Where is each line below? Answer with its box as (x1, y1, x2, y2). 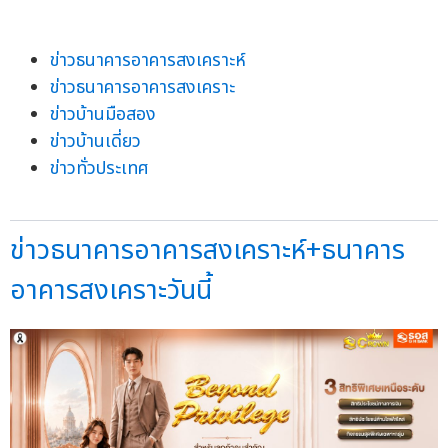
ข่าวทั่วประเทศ (50, 154, 149, 182)
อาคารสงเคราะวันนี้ (10, 269, 212, 311)
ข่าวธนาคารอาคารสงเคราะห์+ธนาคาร (10, 229, 405, 271)
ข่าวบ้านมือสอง (50, 100, 156, 128)
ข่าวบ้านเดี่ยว (50, 127, 141, 155)
